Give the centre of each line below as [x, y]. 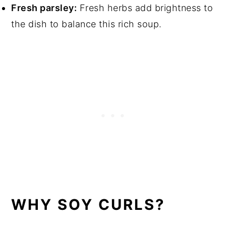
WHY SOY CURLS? [88, 204]
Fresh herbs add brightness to [145, 8]
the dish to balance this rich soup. [88, 24]
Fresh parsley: [44, 8]
